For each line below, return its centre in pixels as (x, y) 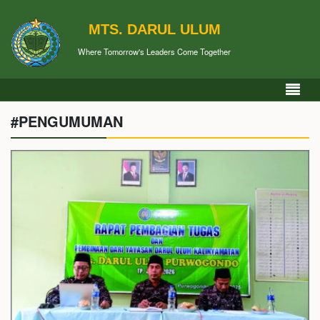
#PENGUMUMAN (67, 121)
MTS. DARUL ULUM (154, 29)
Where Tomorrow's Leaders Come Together (154, 51)
